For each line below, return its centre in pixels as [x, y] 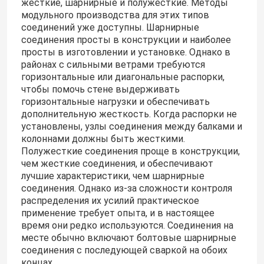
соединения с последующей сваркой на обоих [124, 250]
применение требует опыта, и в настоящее [118, 213]
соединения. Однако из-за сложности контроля [126, 189]
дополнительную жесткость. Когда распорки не [129, 114]
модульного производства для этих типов [115, 15]
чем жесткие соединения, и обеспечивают [117, 164]
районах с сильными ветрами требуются [113, 65]
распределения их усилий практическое [110, 201]
